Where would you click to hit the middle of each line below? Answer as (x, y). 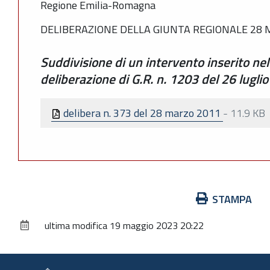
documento (43, 231)
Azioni (32, 198)
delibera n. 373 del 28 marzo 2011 (142, 113)
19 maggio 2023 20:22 (157, 225)
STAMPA (232, 199)
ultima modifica (76, 225)
